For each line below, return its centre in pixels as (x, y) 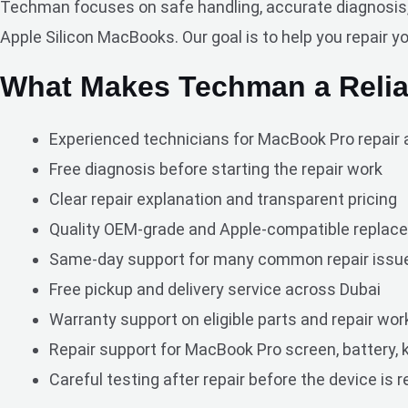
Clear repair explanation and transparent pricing (223, 199)
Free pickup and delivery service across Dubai (215, 290)
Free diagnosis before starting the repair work (216, 169)
